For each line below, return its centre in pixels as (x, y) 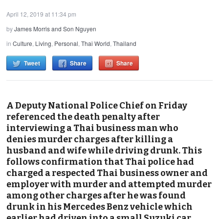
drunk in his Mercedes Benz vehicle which (100, 207)
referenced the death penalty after (83, 117)
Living (44, 43)
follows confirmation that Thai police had (100, 162)
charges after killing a (124, 139)
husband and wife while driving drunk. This (104, 150)
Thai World (96, 43)
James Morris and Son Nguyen (55, 28)
